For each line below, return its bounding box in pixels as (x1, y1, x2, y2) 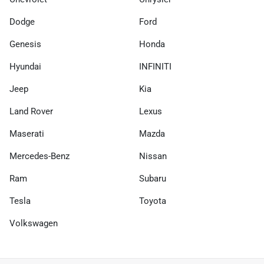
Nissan (139, 151, 167, 161)
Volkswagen (9, 218, 58, 229)
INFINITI (139, 61, 171, 72)
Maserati (9, 128, 44, 139)
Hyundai (9, 61, 41, 72)
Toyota (139, 196, 166, 206)
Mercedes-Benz (9, 151, 70, 161)
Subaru (139, 173, 166, 184)
